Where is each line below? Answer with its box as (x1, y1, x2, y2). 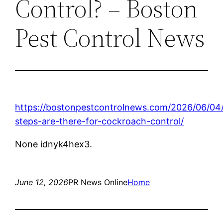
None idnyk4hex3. (15, 138, 93, 149)
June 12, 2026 (15, 177, 69, 187)
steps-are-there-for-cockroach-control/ (15, 115, 184, 126)
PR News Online (68, 177, 128, 187)
